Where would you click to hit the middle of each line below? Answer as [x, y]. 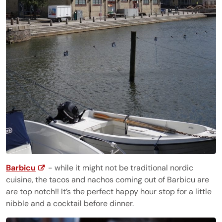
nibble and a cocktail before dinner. [70, 203]
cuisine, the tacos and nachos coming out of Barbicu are [108, 179]
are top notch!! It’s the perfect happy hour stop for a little [109, 191]
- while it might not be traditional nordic [120, 167]
